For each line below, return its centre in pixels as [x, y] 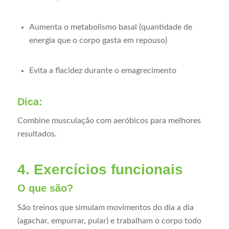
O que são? [45, 188]
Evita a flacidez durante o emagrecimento [102, 71]
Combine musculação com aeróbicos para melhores [109, 121]
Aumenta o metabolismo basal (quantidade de [110, 27]
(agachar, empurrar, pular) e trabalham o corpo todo [109, 221]
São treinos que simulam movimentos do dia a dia [105, 207]
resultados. [37, 134]
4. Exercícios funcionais [100, 170]
